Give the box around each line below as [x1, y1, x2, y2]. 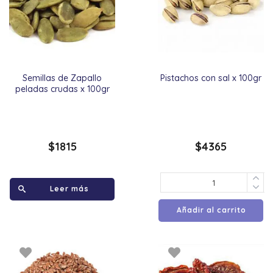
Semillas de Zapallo [23, 73, 102, 84]
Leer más [50, 184, 90, 194]
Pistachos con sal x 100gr [160, 73, 261, 84]
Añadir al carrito [176, 205, 246, 215]
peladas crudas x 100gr [15, 83, 110, 95]
